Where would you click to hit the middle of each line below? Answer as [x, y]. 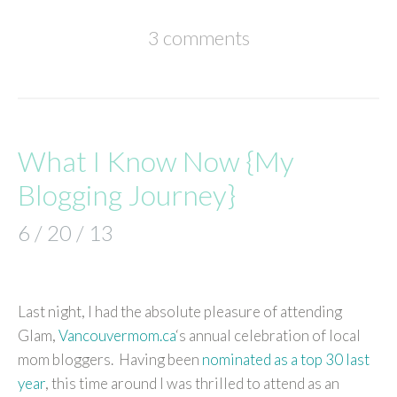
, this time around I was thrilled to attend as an [192, 383]
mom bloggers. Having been [110, 359]
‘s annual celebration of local [268, 335]
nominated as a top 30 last [286, 359]
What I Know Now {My [156, 160]
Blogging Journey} [127, 194]
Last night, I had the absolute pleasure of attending [180, 311]
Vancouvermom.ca [117, 335]
